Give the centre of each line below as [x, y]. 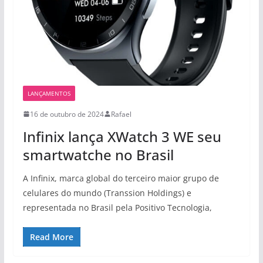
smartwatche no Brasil [98, 154]
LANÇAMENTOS [49, 93]
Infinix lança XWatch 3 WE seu [122, 136]
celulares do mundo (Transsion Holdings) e [107, 193]
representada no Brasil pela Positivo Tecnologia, [117, 207]
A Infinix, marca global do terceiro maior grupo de [121, 178]
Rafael [121, 114]
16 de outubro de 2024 [67, 114]
